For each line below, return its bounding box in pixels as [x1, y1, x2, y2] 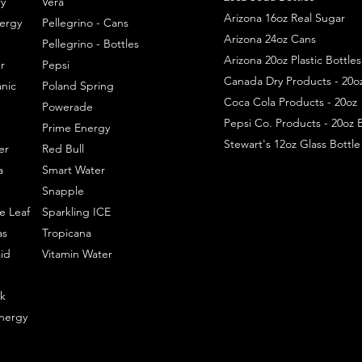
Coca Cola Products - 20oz [223, 95, 357, 110]
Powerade [41, 99, 93, 115]
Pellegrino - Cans [41, 15, 128, 31]
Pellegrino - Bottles [41, 36, 139, 52]
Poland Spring [41, 78, 114, 94]
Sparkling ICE [41, 204, 111, 220]
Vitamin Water [41, 246, 112, 262]
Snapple [41, 183, 84, 199]
